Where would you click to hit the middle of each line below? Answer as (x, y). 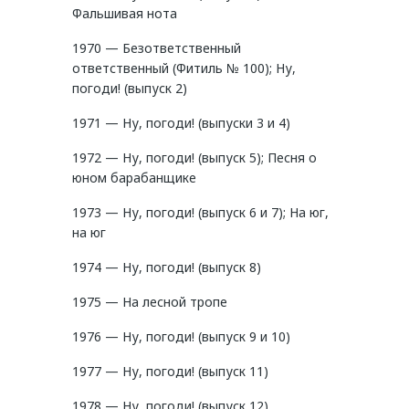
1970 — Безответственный (157, 48)
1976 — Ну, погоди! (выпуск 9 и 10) (181, 337)
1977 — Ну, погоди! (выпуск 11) (170, 372)
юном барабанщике (134, 178)
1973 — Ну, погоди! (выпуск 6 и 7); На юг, (200, 213)
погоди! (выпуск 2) (130, 89)
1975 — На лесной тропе (150, 302)
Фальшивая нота (125, 14)
